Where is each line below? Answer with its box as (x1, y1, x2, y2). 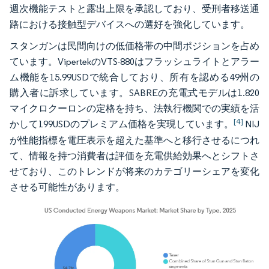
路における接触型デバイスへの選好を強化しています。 (10, 19, 250, 30)
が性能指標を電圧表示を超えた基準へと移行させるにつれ (10, 134, 259, 146)
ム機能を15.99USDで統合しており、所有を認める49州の (10, 71, 259, 83)
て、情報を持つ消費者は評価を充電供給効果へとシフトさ (10, 150, 259, 162)
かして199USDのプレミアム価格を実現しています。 (10, 118, 234, 130)
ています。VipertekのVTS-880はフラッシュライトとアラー (10, 56, 259, 67)
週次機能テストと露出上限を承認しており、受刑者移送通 (10, 3, 259, 14)
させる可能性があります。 (10, 181, 125, 193)
